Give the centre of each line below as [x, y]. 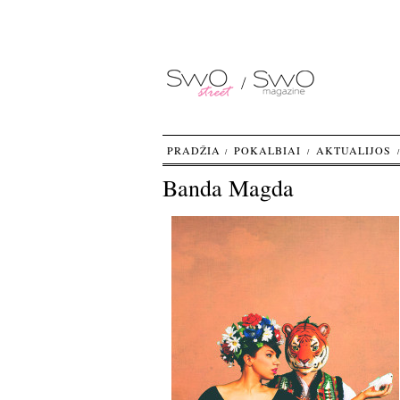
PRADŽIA [193, 150]
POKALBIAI [267, 150]
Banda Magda [228, 187]
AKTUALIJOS [353, 150]
